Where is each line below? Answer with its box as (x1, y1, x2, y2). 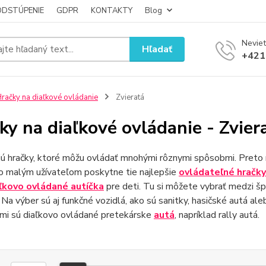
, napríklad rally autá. (174, 208, 259, 221)
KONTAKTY (91, 5, 132, 16)
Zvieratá (113, 92, 144, 103)
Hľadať (142, 42, 173, 56)
